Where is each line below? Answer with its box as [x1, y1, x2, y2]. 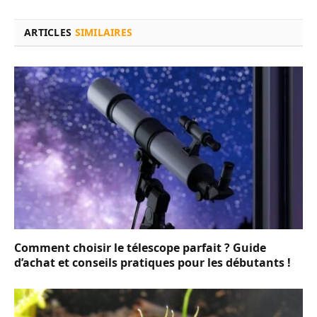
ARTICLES [24, 25, 75, 40]
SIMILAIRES [74, 25, 133, 40]
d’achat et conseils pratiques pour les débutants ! [14, 254, 291, 270]
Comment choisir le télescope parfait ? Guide [14, 239, 266, 255]
